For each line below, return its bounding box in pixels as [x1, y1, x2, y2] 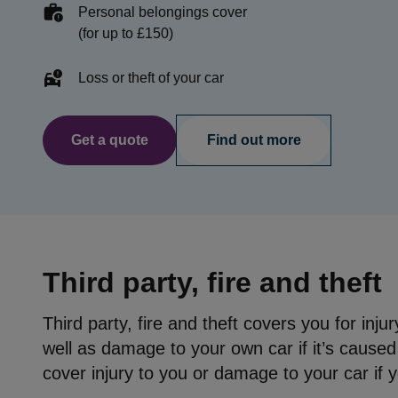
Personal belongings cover [78, 4, 247, 20]
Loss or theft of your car [78, 70, 224, 85]
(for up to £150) [78, 26, 173, 41]
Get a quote [71, 132, 148, 147]
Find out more [206, 132, 301, 147]
